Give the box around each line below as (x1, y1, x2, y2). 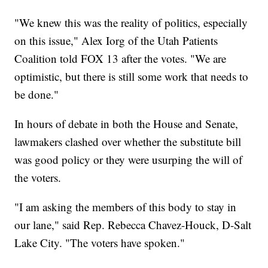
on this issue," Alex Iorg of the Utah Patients (14, 33, 218, 48)
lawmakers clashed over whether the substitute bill (14, 134, 242, 150)
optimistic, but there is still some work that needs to (14, 69, 249, 84)
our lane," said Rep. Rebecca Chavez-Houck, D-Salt (14, 217, 252, 233)
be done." (14, 87, 59, 102)
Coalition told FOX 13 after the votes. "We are (14, 51, 227, 66)
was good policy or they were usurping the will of (14, 152, 243, 167)
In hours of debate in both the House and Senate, (14, 116, 239, 132)
